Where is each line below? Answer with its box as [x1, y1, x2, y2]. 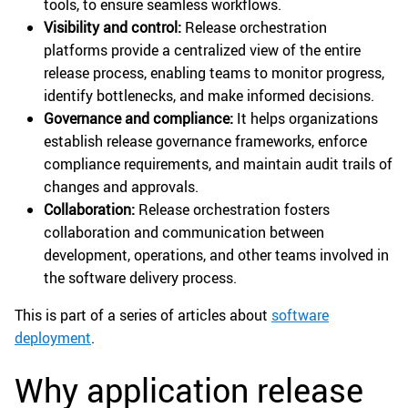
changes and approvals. [44, 177, 199, 198]
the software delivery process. [44, 268, 237, 289]
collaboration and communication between [44, 222, 324, 243]
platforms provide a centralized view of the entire [44, 40, 361, 61]
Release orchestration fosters [135, 199, 330, 220]
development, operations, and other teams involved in [44, 245, 389, 266]
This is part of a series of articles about [15, 305, 271, 326]
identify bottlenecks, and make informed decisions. [44, 86, 374, 107]
